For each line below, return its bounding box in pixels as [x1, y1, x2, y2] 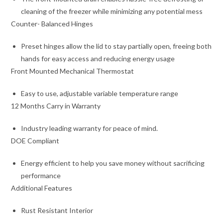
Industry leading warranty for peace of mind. [21, 124, 158, 132]
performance [21, 171, 61, 180]
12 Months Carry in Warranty [11, 102, 101, 110]
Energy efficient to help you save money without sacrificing [21, 159, 205, 167]
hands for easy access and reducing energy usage [21, 54, 175, 63]
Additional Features [11, 184, 73, 192]
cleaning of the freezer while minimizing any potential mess [21, 7, 203, 15]
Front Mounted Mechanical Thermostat [11, 67, 134, 75]
